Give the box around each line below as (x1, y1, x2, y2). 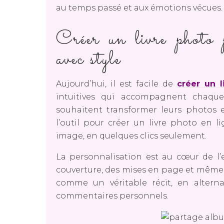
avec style (56, 44, 121, 74)
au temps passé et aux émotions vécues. (56, 2, 222, 12)
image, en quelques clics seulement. (56, 130, 206, 140)
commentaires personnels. (56, 190, 168, 200)
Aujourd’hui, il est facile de (56, 78, 177, 88)
